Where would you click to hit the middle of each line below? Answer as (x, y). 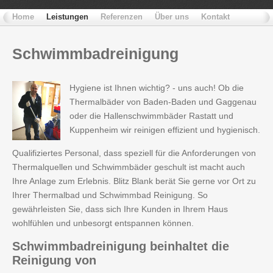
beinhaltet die (188, 246)
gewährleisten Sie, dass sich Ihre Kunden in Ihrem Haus (120, 209)
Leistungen (67, 17)
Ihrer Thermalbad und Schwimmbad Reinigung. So (110, 195)
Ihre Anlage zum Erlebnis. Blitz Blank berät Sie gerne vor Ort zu (134, 181)
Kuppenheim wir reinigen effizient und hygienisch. (165, 130)
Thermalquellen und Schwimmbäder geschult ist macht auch (129, 167)
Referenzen (122, 17)
